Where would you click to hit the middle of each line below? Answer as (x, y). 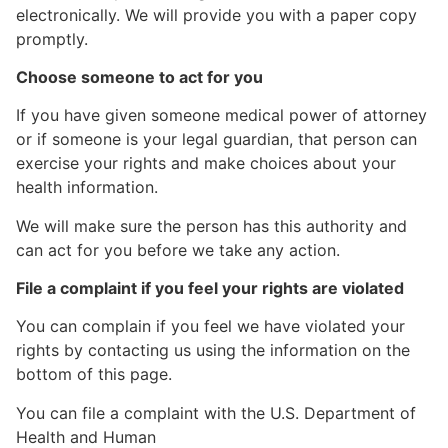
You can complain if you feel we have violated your (210, 326)
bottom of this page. (94, 374)
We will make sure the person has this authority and (211, 225)
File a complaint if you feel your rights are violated (210, 288)
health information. (87, 187)
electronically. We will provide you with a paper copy (216, 14)
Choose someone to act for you (139, 76)
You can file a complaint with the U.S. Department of (216, 412)
